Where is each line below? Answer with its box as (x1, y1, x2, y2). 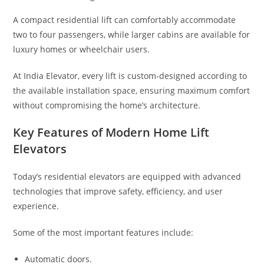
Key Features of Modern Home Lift (13, 124, 210, 140)
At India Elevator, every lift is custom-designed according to (13, 70, 247, 81)
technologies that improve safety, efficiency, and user (13, 185, 223, 197)
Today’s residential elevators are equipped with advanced (13, 170, 242, 182)
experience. (13, 200, 60, 212)
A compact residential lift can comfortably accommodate (13, 14, 236, 25)
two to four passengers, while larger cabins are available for (13, 28, 250, 40)
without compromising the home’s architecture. (13, 99, 201, 111)
